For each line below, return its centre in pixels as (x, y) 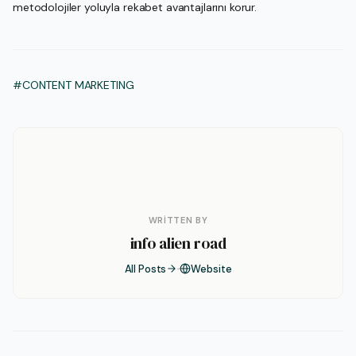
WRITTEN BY (178, 220)
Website (211, 269)
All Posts (145, 269)
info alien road (178, 243)
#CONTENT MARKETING (74, 85)
